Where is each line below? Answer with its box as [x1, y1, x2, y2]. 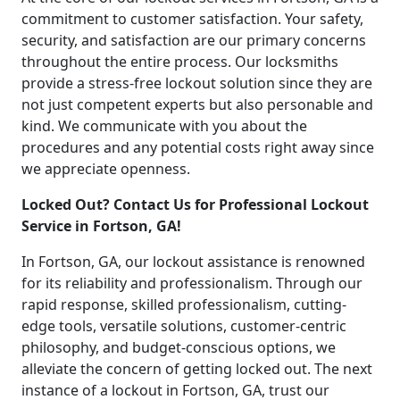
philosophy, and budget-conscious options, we [21, 337, 336, 358]
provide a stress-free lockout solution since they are [21, 73, 372, 94]
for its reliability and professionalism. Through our [21, 273, 362, 294]
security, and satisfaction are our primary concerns [21, 30, 366, 51]
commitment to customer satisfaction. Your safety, [21, 9, 363, 29]
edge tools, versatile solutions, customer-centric [21, 316, 346, 337]
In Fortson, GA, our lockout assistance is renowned [21, 252, 365, 272]
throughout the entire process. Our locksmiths [21, 52, 338, 72]
